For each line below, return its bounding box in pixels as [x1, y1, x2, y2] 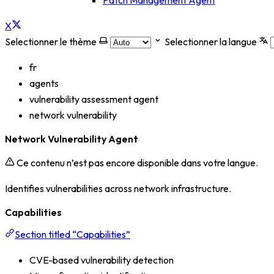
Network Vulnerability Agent [5, 133, 138, 145]
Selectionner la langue [165, 35, 257, 48]
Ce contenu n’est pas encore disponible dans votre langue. [17, 157, 258, 169]
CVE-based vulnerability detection [29, 254, 174, 267]
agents [29, 77, 59, 89]
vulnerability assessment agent [29, 93, 158, 105]
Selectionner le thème [5, 35, 97, 48]
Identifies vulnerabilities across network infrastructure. [5, 182, 231, 194]
